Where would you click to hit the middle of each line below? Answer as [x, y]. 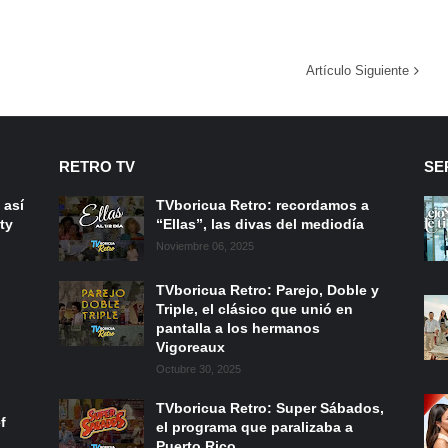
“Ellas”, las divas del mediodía [260, 223]
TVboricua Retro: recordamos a [262, 204]
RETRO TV [97, 166]
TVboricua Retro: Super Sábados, [270, 407]
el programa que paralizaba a [254, 426]
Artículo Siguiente [357, 70]
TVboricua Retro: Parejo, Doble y [267, 289]
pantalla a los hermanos [238, 327]
